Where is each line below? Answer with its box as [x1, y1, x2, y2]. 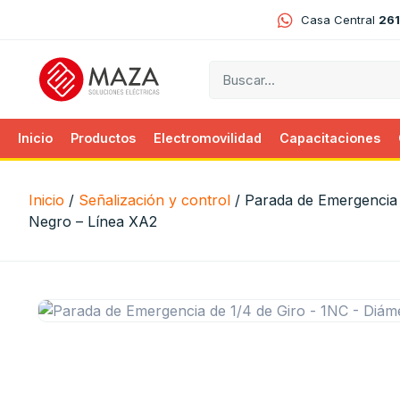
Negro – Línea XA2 [29, 212, 157, 231]
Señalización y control [79, 191, 230, 210]
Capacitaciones [279, 130, 381, 146]
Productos [71, 130, 137, 146]
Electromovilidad [154, 130, 262, 146]
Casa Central [300, 12, 379, 27]
